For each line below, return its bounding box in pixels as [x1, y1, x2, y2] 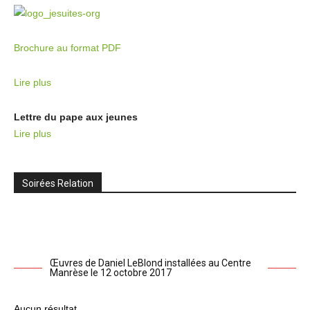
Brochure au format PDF [14, 42, 121, 53]
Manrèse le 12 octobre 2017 [49, 266, 172, 278]
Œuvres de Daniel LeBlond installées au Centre [49, 257, 251, 268]
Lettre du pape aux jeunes [14, 111, 138, 122]
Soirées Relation [22, 177, 93, 189]
